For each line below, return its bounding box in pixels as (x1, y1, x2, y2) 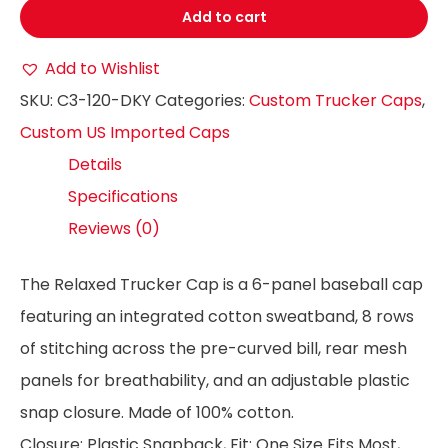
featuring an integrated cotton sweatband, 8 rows (20, 304, 414, 328)
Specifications (68, 184, 178, 208)
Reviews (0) (68, 216, 160, 240)
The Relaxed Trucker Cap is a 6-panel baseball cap (20, 272, 423, 296)
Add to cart (181, 6, 267, 27)
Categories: (155, 88, 249, 112)
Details (68, 152, 122, 176)
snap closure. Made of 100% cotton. (20, 400, 294, 424)
